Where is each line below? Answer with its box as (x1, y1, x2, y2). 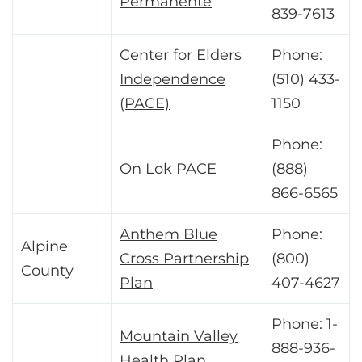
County (21, 262, 74, 280)
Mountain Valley (120, 327, 238, 346)
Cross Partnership (120, 250, 249, 268)
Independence (120, 70, 225, 89)
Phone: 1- (271, 315, 338, 334)
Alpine (21, 238, 68, 256)
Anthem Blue (120, 225, 217, 244)
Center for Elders (120, 46, 242, 65)
